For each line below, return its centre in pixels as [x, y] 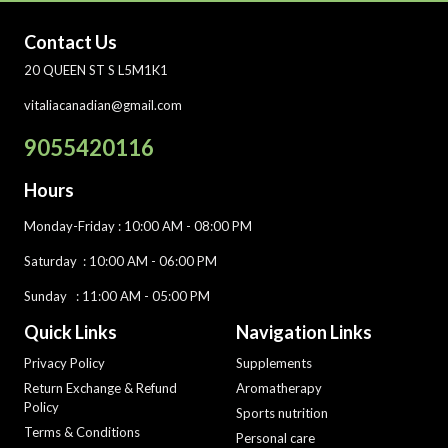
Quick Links [70, 332]
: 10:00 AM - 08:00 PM [183, 226]
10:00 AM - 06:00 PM [153, 261]
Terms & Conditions [82, 432]
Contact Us [70, 42]
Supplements [274, 363]
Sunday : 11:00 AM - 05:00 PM [117, 296]
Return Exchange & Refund [100, 388]
